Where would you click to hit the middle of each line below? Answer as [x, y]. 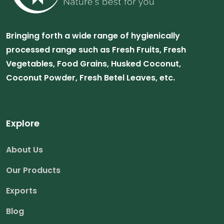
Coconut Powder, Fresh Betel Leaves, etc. [90, 78]
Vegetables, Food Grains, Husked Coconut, [93, 64]
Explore [23, 123]
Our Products [33, 170]
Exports [21, 191]
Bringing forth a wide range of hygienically [93, 36]
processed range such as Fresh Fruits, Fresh [96, 50]
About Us [24, 150]
